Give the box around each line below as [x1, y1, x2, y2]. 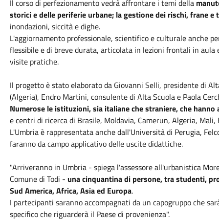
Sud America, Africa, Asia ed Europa [9, 185, 131, 197]
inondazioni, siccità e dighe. [9, 21, 100, 32]
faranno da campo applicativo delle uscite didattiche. [9, 138, 183, 150]
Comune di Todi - [9, 173, 67, 185]
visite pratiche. [9, 56, 61, 67]
